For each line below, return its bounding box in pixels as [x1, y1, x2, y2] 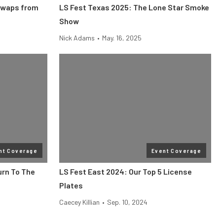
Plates [59, 181, 83, 190]
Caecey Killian [59, 198, 100, 206]
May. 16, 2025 [102, 34, 142, 42]
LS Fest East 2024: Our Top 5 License [59, 167, 192, 176]
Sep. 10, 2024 [107, 198, 147, 206]
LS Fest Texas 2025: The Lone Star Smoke [59, 2, 209, 12]
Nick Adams [59, 34, 95, 42]
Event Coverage [151, 147, 201, 154]
